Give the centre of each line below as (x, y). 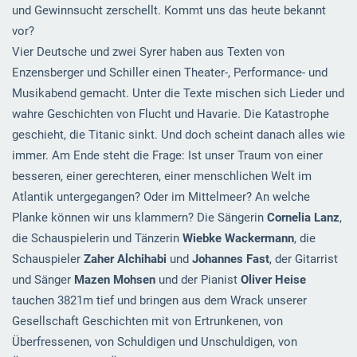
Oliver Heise (273, 280)
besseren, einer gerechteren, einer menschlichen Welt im (161, 177)
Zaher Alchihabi (125, 259)
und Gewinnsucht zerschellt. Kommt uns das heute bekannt (169, 11)
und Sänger (43, 280)
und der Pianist (198, 280)
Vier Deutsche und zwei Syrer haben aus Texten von (148, 52)
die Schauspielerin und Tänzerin (97, 239)
